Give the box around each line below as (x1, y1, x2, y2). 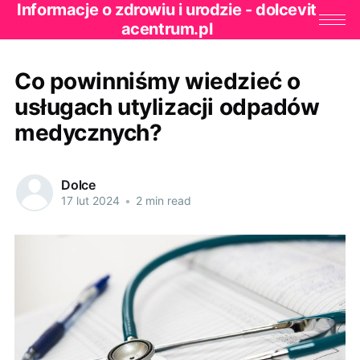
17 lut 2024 (60, 194, 120, 208)
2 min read (132, 194, 191, 208)
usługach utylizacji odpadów (14, 92, 320, 121)
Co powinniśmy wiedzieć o (14, 67, 301, 95)
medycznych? (14, 118, 162, 146)
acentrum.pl (121, 19, 213, 39)
